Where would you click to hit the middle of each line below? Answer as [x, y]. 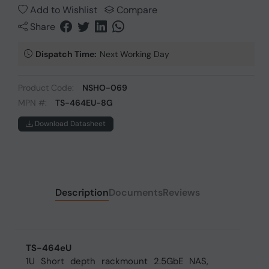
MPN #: [34, 103]
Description [82, 192]
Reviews [181, 192]
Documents [135, 192]
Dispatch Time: [66, 54]
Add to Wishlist [62, 10]
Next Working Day [134, 54]
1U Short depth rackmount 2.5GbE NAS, [117, 261]
